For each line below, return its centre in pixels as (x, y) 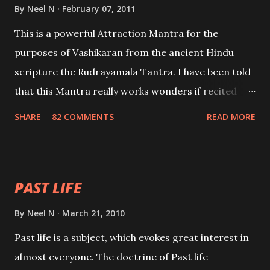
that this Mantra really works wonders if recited (126, 91)
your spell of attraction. (69, 149)
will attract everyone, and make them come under (130, 130)
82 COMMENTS (83, 117)
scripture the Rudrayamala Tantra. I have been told (133, 72)
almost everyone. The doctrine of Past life (111, 257)
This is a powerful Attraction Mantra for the (116, 33)
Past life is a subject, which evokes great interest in (132, 237)
